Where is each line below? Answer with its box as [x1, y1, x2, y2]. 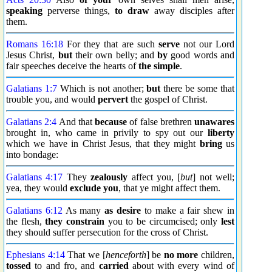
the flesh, [6, 216, 46, 226]
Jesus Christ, [6, 50, 58, 60]
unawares [194, 117, 234, 127]
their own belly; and [72, 50, 158, 60]
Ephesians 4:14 [6, 250, 65, 260]
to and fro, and [31, 260, 99, 271]
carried [98, 260, 129, 271]
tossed [6, 260, 31, 271]
